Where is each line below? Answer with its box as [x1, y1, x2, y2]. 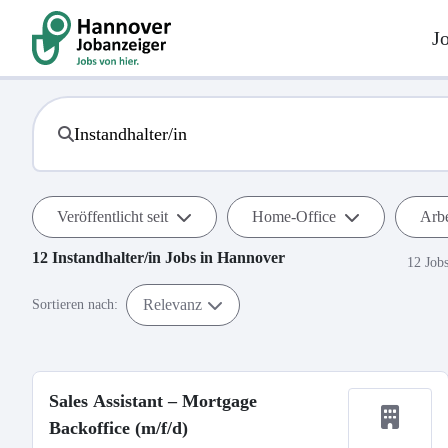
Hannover [217, 249, 285, 266]
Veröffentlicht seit [57, 208, 168, 225]
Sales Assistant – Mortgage [49, 391, 257, 411]
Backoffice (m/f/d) [49, 418, 188, 438]
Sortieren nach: [32, 297, 118, 312]
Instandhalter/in [52, 249, 161, 266]
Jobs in [161, 249, 217, 266]
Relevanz [143, 295, 202, 313]
